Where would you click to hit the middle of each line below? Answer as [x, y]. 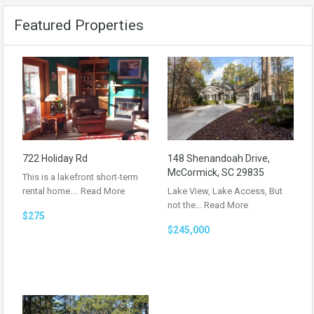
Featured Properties [79, 25]
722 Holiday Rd [55, 158]
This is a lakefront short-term [80, 177]
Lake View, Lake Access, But [225, 191]
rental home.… [52, 191]
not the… [186, 205]
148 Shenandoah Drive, [219, 158]
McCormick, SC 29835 [216, 172]
